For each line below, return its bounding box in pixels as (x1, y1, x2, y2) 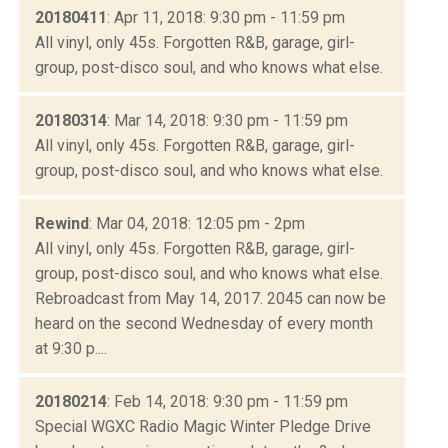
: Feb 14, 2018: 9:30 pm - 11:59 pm (107, 391, 348, 411)
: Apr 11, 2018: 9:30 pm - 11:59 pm (107, 7, 345, 27)
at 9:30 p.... (35, 338, 107, 358)
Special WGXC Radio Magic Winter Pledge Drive (35, 416, 371, 436)
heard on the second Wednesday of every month (35, 313, 373, 333)
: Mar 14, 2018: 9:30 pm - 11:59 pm (107, 110, 348, 130)
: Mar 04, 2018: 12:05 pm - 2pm (89, 213, 305, 233)
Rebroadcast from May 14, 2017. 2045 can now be (35, 288, 386, 308)
